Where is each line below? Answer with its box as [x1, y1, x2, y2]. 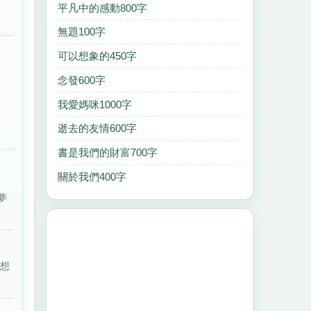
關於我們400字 [58, 171, 126, 183]
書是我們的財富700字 [58, 146, 158, 159]
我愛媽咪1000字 [58, 98, 132, 110]
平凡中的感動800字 [58, 1, 147, 14]
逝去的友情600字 [58, 122, 137, 135]
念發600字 [58, 74, 106, 86]
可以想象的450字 [58, 50, 137, 62]
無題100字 [58, 26, 106, 38]
